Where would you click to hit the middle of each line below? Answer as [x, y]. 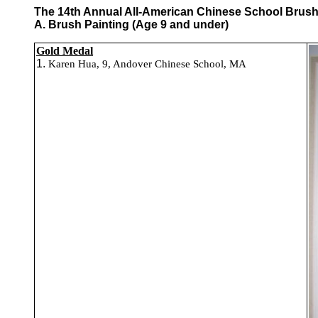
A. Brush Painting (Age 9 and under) [131, 24]
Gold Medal [65, 51]
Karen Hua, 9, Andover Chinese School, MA [147, 64]
